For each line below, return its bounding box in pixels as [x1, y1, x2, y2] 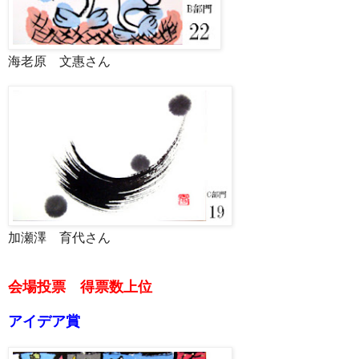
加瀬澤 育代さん [8, 230, 111, 244]
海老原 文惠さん [8, 54, 111, 68]
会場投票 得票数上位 [8, 278, 152, 295]
